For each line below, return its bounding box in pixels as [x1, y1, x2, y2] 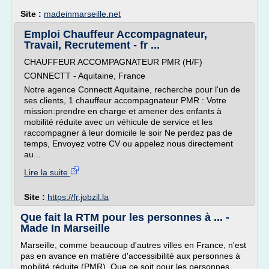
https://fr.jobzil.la [47, 192, 109, 202]
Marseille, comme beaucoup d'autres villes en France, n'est [20, 240, 246, 250]
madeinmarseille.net [44, 9, 121, 19]
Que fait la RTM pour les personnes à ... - [20, 211, 229, 223]
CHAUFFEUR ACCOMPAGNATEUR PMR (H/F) [24, 57, 202, 67]
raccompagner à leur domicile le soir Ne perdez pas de [24, 128, 232, 138]
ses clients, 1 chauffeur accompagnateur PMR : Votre [24, 95, 226, 105]
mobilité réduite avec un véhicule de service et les [24, 117, 213, 127]
